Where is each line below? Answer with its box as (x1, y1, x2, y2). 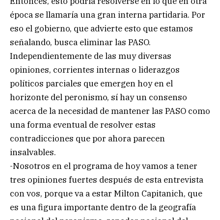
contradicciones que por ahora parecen (10, 133, 165, 144)
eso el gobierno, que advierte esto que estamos (10, 23, 193, 34)
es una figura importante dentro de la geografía (10, 202, 196, 213)
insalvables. (10, 147, 56, 158)
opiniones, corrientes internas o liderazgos (10, 64, 180, 76)
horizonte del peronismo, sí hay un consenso (10, 92, 187, 103)
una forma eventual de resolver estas (10, 119, 156, 131)
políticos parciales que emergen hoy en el (10, 78, 173, 89)
